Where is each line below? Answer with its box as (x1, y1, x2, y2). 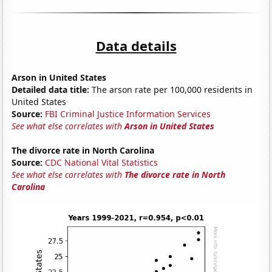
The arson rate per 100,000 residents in (89, 83, 253, 95)
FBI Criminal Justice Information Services (45, 107, 211, 120)
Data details (95, 36, 177, 55)
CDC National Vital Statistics (45, 156, 158, 168)
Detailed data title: (12, 83, 90, 95)
